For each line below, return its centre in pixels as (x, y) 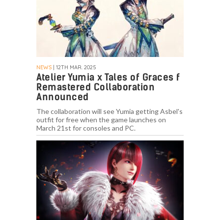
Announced (63, 97)
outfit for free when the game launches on (101, 119)
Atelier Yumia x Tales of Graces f (108, 77)
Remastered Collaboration (96, 87)
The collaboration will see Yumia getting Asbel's (110, 111)
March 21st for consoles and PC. (86, 128)
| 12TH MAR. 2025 (74, 67)
